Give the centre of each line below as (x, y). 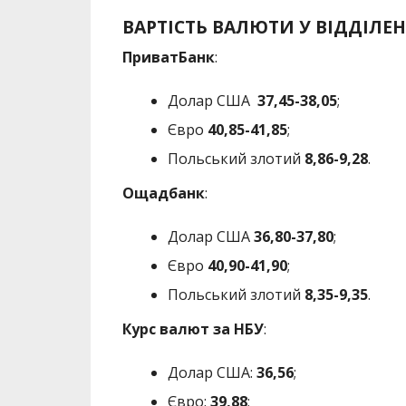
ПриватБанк (168, 57)
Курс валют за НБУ (193, 329)
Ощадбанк (163, 193)
